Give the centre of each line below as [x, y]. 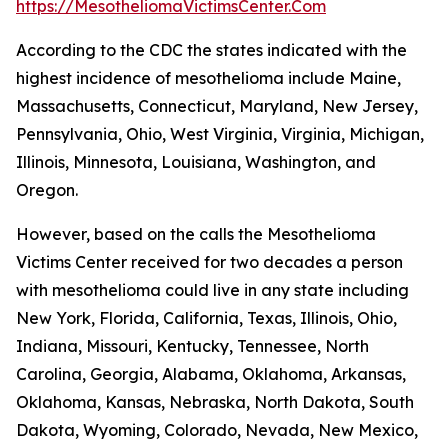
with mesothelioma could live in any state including [212, 290]
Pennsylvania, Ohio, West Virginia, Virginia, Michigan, [220, 134]
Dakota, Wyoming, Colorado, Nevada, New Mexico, [217, 430]
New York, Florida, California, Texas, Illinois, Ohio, [206, 318]
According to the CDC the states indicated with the [211, 50]
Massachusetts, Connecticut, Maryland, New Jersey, [217, 106]
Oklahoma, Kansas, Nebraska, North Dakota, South [215, 402]
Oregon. [47, 190]
